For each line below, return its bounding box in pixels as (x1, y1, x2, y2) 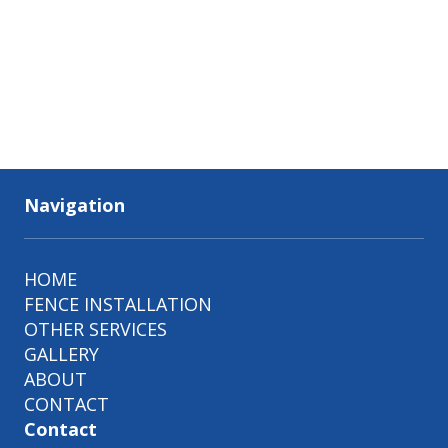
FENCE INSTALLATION (24, 291, 212, 316)
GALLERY (24, 341, 99, 366)
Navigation (24, 192, 125, 217)
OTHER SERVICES (24, 316, 167, 341)
